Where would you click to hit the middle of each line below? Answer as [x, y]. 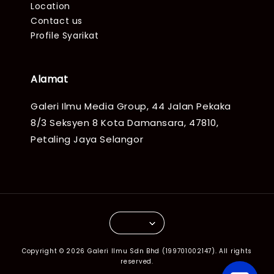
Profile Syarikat [65, 36]
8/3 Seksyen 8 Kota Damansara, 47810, [125, 123]
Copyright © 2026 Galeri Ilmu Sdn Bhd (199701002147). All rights [137, 251]
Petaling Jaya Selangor [87, 139]
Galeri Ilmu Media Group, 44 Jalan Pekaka [131, 106]
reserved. [137, 262]
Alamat [50, 80]
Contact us [57, 21]
